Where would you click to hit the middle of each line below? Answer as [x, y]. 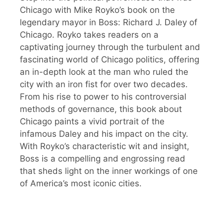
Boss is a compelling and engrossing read [103, 159]
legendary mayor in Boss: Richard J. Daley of [109, 23]
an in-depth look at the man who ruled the [104, 72]
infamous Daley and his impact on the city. [104, 134]
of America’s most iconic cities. [81, 184]
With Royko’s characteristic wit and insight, [105, 146]
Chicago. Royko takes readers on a [89, 35]
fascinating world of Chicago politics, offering [110, 60]
